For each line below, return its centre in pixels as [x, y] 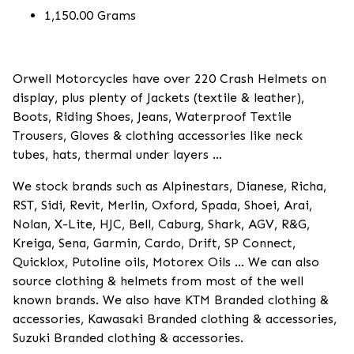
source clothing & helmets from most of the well [158, 281]
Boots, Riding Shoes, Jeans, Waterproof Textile [152, 117]
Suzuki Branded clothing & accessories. [128, 338]
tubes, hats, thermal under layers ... [117, 154]
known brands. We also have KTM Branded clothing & [171, 300]
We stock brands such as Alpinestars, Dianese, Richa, [169, 186]
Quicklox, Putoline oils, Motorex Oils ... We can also [166, 262]
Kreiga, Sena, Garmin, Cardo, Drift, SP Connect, [154, 243]
